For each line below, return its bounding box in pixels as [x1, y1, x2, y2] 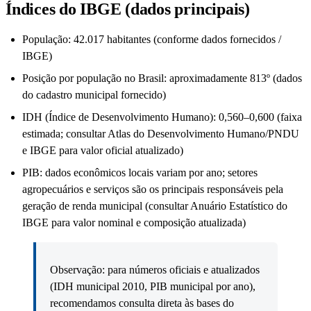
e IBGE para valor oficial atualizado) [22, 144, 183, 157]
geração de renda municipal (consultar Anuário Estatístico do [22, 200, 287, 212]
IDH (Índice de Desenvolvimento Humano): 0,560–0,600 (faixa [22, 111, 302, 124]
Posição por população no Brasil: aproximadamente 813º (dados [22, 72, 302, 85]
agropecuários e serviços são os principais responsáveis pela [22, 183, 283, 196]
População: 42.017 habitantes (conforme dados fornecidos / [22, 33, 281, 46]
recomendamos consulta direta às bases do [50, 297, 234, 310]
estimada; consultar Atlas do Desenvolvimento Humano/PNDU [22, 128, 299, 140]
